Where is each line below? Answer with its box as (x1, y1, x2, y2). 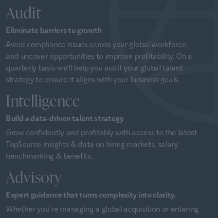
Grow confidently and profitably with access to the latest (6, 127, 197, 137)
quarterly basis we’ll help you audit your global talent (6, 62, 183, 73)
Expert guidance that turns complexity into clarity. (6, 188, 176, 200)
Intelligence (6, 89, 80, 110)
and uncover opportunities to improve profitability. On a (6, 50, 193, 61)
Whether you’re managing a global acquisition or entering (6, 203, 200, 214)
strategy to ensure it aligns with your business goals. (6, 73, 180, 84)
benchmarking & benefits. (6, 150, 93, 161)
